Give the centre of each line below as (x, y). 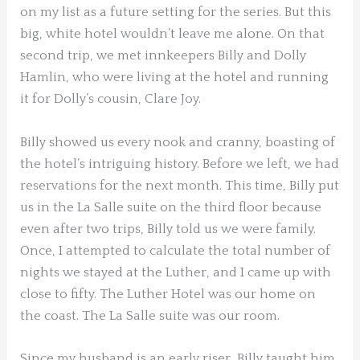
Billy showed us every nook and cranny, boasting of (178, 142)
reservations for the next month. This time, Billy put (180, 185)
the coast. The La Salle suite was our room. (152, 315)
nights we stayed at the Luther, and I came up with (176, 272)
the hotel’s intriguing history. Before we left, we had (180, 164)
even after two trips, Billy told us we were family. (168, 229)
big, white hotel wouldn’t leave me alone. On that (173, 34)
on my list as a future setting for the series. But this (176, 12)
